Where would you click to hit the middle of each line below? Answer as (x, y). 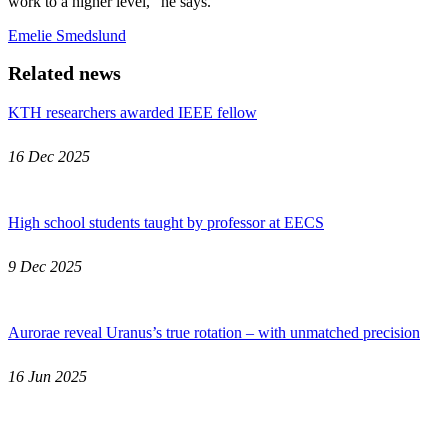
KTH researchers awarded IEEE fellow (132, 112)
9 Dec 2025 (45, 266)
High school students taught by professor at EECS (166, 222)
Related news (64, 72)
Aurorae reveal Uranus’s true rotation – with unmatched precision (214, 332)
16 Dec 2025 (49, 156)
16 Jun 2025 (47, 376)
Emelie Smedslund (67, 35)
